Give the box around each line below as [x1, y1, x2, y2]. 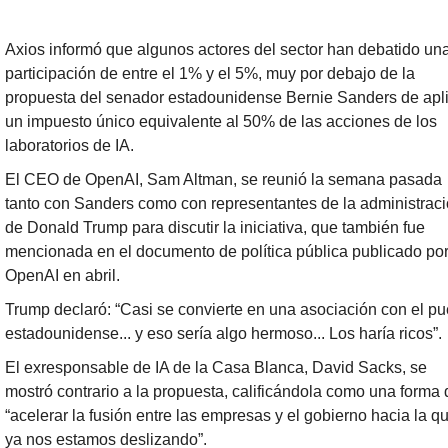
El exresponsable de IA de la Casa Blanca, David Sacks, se [5, 358, 427, 376]
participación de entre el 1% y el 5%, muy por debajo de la [5, 64, 415, 82]
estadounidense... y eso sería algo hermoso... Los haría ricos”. [5, 324, 442, 342]
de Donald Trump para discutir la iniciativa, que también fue [5, 218, 425, 236]
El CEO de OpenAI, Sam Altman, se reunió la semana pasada [5, 170, 442, 188]
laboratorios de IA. [5, 136, 134, 154]
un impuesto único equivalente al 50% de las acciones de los [5, 112, 437, 130]
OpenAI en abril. [5, 266, 120, 284]
